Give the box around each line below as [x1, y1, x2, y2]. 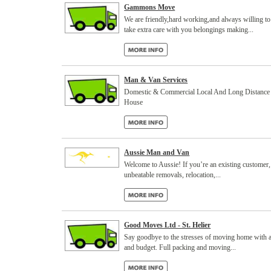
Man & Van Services [124, 76, 188, 84]
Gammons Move [124, 3, 175, 11]
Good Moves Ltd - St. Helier [124, 221, 211, 229]
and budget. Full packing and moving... [124, 243, 237, 252]
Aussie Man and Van [124, 148, 190, 157]
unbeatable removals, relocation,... [124, 171, 221, 179]
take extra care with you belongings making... [124, 25, 254, 34]
